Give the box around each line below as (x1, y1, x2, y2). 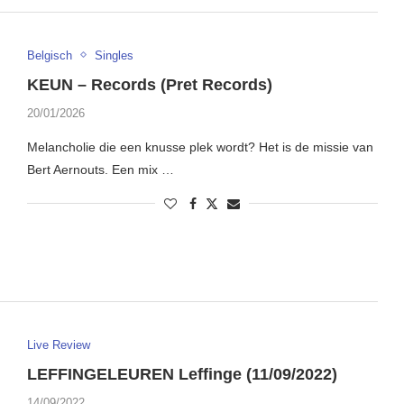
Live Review (26, 338, 90, 353)
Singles (94, 48, 133, 62)
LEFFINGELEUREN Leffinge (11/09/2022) (26, 365, 337, 384)
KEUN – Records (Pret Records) (26, 75, 272, 94)
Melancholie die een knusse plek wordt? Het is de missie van (26, 139, 373, 154)
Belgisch (26, 48, 72, 62)
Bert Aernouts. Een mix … (26, 161, 174, 177)
